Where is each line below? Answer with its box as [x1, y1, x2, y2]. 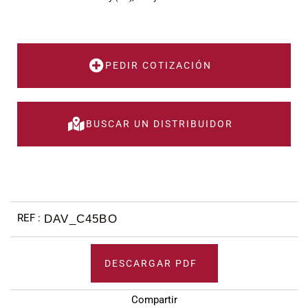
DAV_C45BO [44, 212, 118, 225]
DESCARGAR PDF [104, 257, 197, 269]
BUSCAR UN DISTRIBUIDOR [86, 118, 233, 129]
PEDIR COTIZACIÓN [105, 59, 212, 71]
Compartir [131, 293, 177, 306]
